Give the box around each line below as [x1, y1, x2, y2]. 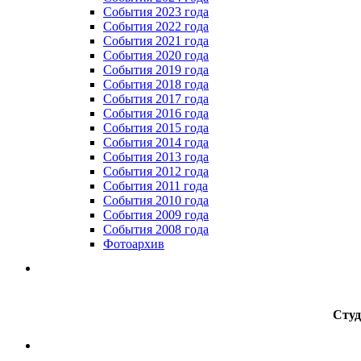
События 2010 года [103, 193, 209, 207]
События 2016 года [103, 106, 209, 120]
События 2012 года [103, 164, 209, 178]
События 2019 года [103, 62, 209, 77]
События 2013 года [103, 149, 209, 164]
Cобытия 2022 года [103, 19, 209, 33]
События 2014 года [103, 135, 209, 149]
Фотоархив [103, 236, 164, 251]
